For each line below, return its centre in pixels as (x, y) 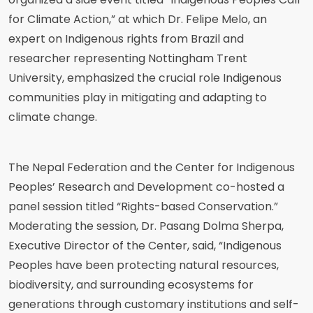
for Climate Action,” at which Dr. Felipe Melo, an (138, 19)
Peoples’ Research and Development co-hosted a (146, 187)
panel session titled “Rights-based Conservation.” (143, 206)
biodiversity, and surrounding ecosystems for (131, 285)
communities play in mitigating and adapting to (138, 97)
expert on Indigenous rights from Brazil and (126, 39)
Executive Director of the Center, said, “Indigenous (145, 246)
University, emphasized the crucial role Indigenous (145, 78)
